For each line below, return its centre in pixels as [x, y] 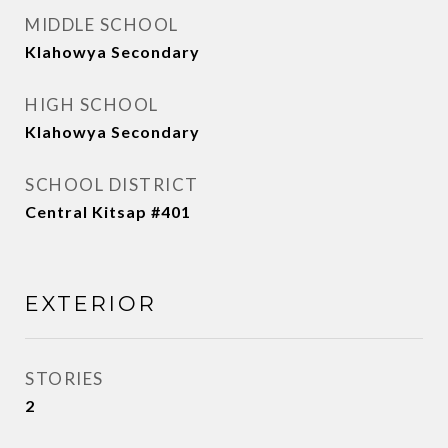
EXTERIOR [91, 303]
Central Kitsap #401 [108, 211]
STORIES [64, 378]
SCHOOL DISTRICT [112, 184]
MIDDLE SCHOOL [102, 24]
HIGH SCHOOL [92, 104]
